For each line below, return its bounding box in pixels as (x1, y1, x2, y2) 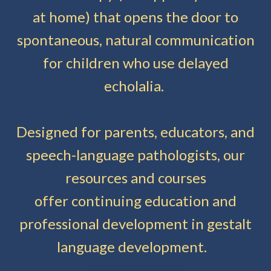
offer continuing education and (34, 191, 237, 209)
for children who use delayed (42, 53, 229, 71)
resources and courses (65, 168, 206, 186)
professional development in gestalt (19, 214, 252, 232)
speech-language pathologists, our (26, 145, 245, 163)
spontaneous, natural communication (16, 30, 255, 48)
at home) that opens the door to (33, 7, 238, 25)
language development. (56, 237, 213, 255)
